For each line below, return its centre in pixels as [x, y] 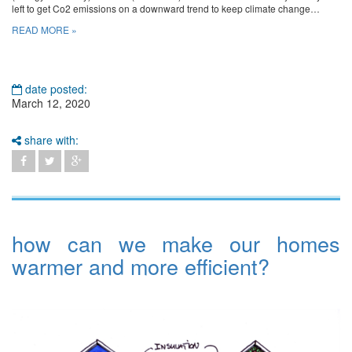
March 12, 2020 [51, 103]
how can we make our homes [176, 244]
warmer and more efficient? [141, 266]
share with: [50, 140]
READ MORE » [44, 30]
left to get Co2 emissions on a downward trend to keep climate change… [166, 9]
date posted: [55, 89]
